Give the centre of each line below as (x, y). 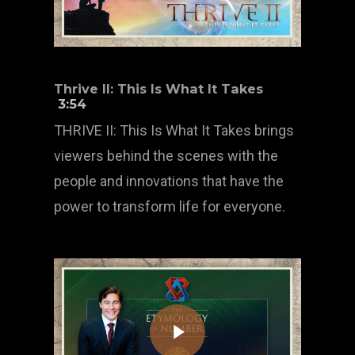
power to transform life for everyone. (170, 206)
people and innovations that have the (169, 181)
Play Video (167, 303)
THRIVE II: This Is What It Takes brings (174, 130)
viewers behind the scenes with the (166, 155)
